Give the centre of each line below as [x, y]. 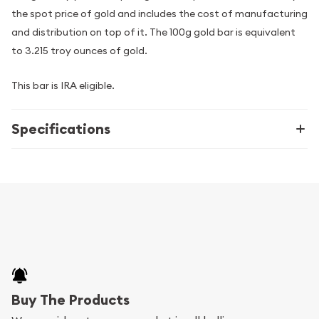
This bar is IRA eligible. [63, 85]
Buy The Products [70, 300]
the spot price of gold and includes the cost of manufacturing [159, 14]
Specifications [61, 129]
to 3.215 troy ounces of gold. [79, 51]
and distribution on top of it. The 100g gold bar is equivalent [153, 32]
